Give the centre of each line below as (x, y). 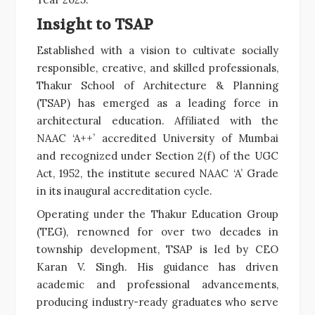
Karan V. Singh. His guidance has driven (157, 266)
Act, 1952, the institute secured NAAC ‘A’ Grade (157, 173)
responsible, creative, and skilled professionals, (157, 67)
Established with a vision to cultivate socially (157, 50)
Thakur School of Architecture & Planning (157, 85)
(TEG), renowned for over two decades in (157, 231)
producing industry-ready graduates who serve (157, 302)
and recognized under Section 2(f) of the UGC (157, 155)
